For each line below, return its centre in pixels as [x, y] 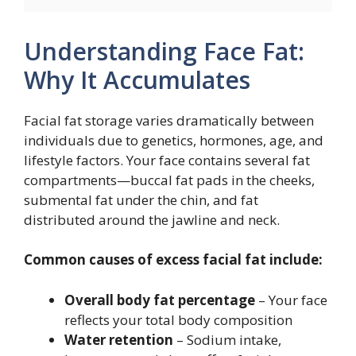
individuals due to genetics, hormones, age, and [174, 140]
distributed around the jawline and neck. [152, 219]
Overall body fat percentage [160, 300]
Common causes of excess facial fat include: [173, 260]
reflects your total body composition [178, 319]
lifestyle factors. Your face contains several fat [167, 160]
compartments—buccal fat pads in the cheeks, [169, 180]
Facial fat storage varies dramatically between [169, 120]
